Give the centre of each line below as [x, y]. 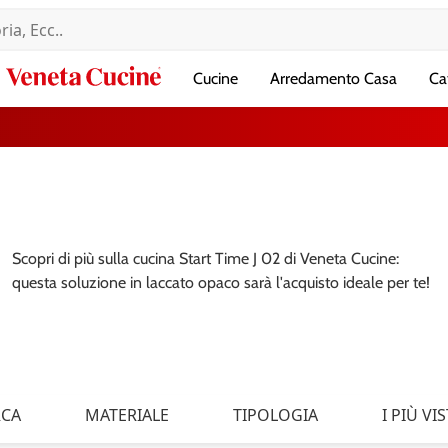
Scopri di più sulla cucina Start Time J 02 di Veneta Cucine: [205, 258]
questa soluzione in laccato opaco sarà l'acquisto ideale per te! [221, 282]
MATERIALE [127, 415]
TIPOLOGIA [275, 415]
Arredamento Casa [333, 78]
